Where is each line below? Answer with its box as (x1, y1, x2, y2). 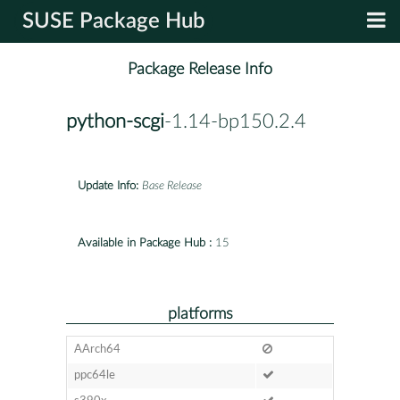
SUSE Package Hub (22, 11, 205, 32)
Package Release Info (128, 61, 272, 79)
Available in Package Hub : (78, 237, 212, 249)
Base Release (142, 179, 202, 192)
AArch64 (73, 343, 121, 355)
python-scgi (66, 112, 164, 132)
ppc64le (73, 369, 115, 381)
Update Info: (78, 179, 138, 192)
